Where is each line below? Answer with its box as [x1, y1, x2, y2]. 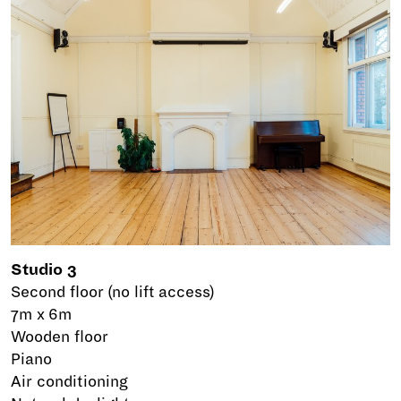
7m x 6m [11, 305, 73, 323]
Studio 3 [11, 260, 77, 278]
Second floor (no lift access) [11, 283, 216, 301]
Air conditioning [11, 372, 128, 390]
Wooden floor [11, 328, 108, 346]
